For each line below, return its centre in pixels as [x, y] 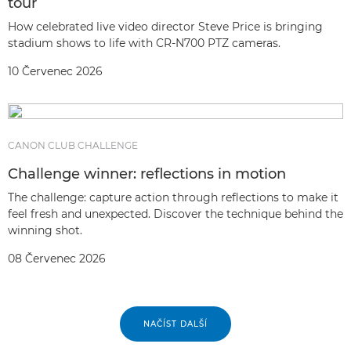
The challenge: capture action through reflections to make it [173, 197]
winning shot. [45, 230]
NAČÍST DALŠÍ [175, 324]
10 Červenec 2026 [55, 71]
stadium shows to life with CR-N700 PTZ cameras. [144, 43]
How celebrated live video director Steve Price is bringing [165, 27]
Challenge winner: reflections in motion [147, 174]
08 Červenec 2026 [57, 259]
